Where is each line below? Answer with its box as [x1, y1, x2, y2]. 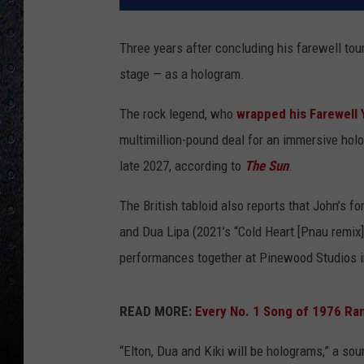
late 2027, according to [119, 158, 245, 175]
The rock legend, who [119, 106, 236, 123]
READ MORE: [119, 303, 192, 320]
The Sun [245, 158, 288, 175]
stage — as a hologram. [119, 66, 245, 83]
